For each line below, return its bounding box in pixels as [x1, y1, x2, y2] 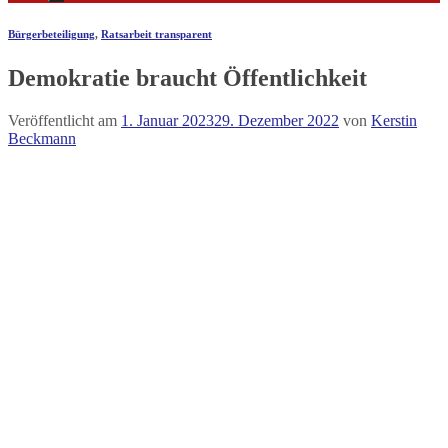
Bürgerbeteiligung [8, 27, 95, 40]
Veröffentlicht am [8, 111, 121, 129]
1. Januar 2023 [121, 111, 214, 129]
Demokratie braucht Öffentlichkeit [8, 64, 367, 91]
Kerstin [371, 111, 417, 129]
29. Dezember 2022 [214, 111, 339, 129]
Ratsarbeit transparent [101, 27, 212, 40]
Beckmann [8, 129, 76, 147]
